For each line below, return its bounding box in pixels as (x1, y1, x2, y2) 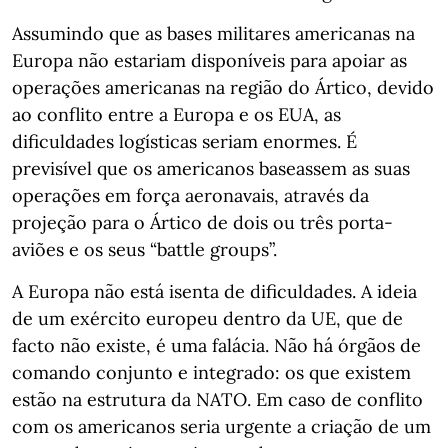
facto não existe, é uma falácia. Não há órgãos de (12, 334, 421, 357)
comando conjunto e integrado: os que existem (12, 361, 411, 384)
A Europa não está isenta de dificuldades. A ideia (12, 280, 417, 303)
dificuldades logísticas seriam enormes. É (12, 130, 357, 153)
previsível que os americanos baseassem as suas (12, 157, 410, 180)
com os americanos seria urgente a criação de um (12, 415, 431, 438)
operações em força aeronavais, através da (12, 184, 369, 207)
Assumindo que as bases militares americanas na (12, 22, 415, 45)
